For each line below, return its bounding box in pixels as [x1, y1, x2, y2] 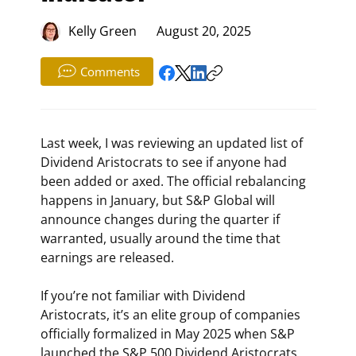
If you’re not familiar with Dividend [40, 287, 249, 305]
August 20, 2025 [156, 21, 251, 40]
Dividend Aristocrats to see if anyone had [40, 153, 290, 172]
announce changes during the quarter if [40, 211, 283, 229]
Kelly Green [68, 21, 137, 40]
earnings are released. [40, 249, 174, 267]
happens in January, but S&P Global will [40, 192, 278, 210]
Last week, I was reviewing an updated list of [40, 134, 306, 153]
